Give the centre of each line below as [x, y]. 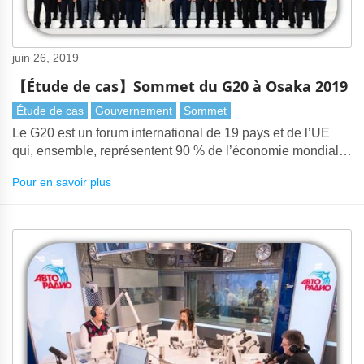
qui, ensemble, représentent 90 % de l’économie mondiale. [181, 150]
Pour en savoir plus [62, 182]
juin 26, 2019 [45, 57]
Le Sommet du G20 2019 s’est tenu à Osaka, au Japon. [171, 168]
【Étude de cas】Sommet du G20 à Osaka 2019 [180, 86]
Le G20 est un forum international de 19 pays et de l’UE [171, 132]
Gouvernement [134, 110]
